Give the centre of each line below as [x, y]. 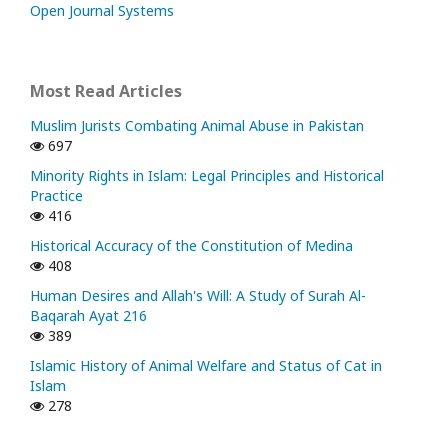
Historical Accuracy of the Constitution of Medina [191, 246]
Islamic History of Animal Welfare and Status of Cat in [206, 366]
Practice [56, 196]
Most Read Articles [106, 91]
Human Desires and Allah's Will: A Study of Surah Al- [198, 296]
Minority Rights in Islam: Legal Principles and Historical [207, 176]
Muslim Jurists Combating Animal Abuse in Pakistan [197, 126]
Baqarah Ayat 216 [88, 316]
